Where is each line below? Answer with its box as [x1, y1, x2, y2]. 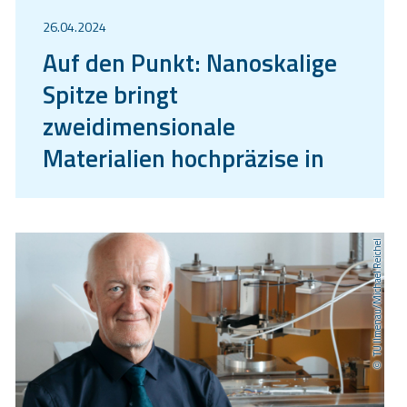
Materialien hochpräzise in [43, 138, 324, 176]
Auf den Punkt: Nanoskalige [43, 43, 337, 81]
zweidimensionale [43, 106, 235, 144]
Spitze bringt [43, 74, 178, 113]
